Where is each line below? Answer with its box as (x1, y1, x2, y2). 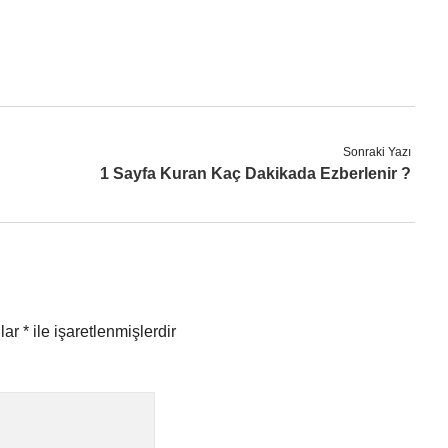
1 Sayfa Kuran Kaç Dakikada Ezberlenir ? (100, 165, 412, 182)
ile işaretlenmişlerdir (29, 323, 176, 340)
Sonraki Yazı (343, 145, 412, 159)
